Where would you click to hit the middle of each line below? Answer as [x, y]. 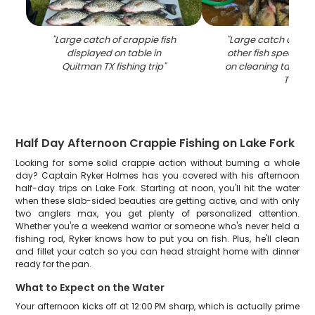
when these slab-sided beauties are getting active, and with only [157, 201]
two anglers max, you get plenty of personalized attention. [157, 213]
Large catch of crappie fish [116, 40]
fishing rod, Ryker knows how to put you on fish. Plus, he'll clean [157, 239]
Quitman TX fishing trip [113, 66]
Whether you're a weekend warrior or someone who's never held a [157, 226]
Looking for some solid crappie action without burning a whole [157, 163]
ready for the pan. [54, 264]
